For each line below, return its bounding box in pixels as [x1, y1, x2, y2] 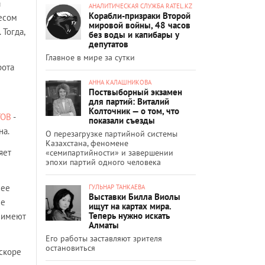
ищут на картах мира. [89, 200, 171, 212]
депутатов [89, 38, 128, 50]
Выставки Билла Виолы [89, 190, 180, 202]
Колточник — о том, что [89, 105, 179, 117]
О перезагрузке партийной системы [46, 128, 177, 139]
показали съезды [89, 114, 155, 126]
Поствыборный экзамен [89, 86, 182, 98]
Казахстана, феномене [46, 137, 128, 148]
